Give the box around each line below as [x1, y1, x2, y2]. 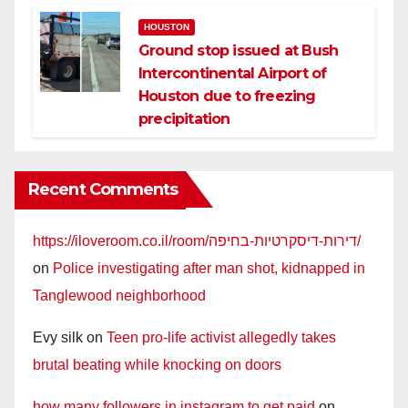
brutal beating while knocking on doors [33, 357, 281, 373]
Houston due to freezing [138, 87, 316, 106]
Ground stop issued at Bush [138, 42, 339, 60]
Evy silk [33, 330, 83, 346]
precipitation [138, 110, 230, 128]
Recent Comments [28, 179, 178, 200]
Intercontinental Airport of [138, 65, 327, 83]
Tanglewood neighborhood [33, 288, 206, 304]
